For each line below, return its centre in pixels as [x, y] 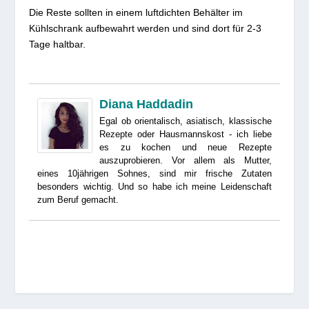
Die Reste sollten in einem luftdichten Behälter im [136, 12]
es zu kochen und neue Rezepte [186, 147]
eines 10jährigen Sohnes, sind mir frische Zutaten [154, 173]
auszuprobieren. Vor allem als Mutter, [186, 160]
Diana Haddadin [147, 104]
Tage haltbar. [58, 44]
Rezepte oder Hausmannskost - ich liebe [186, 134]
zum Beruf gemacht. [78, 199]
